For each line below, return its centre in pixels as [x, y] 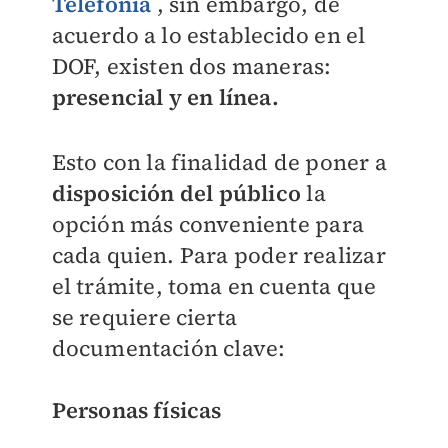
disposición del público [176, 192]
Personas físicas [136, 409]
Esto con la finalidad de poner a [219, 161]
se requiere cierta [144, 316]
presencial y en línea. [165, 96]
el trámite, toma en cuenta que [214, 285]
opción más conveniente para [207, 223]
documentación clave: [168, 347]
